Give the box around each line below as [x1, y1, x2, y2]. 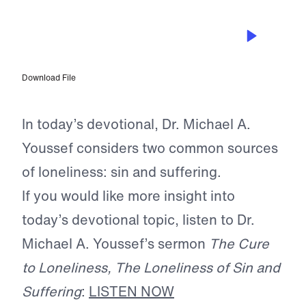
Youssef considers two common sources [22, 138, 278, 158]
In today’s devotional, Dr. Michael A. [22, 114, 251, 135]
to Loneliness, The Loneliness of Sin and [22, 258, 280, 278]
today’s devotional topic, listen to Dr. [22, 210, 255, 230]
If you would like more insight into [22, 186, 235, 206]
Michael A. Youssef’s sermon [22, 234, 209, 254]
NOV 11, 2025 [38, 19, 110, 36]
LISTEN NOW [89, 281, 174, 302]
